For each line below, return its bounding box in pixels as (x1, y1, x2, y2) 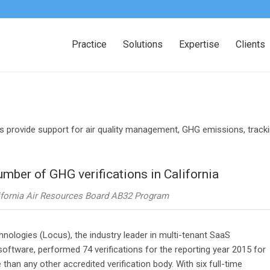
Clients (236, 39, 265, 50)
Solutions (123, 39, 163, 50)
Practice (72, 39, 107, 50)
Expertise (179, 39, 219, 50)
